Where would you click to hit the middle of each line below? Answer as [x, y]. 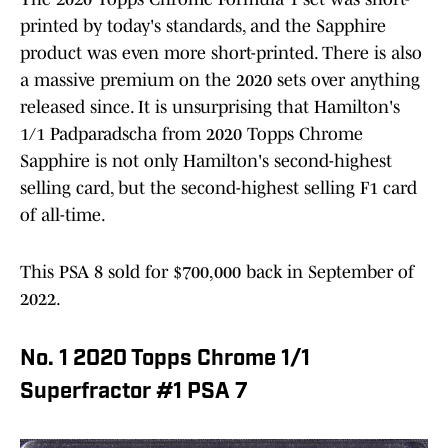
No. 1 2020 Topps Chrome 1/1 [165, 359]
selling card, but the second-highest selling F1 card [218, 187]
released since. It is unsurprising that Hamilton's [210, 106]
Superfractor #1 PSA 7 [134, 392]
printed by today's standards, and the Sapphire [203, 25]
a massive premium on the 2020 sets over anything [220, 79]
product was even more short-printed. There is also [221, 52]
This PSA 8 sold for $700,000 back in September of [217, 271]
